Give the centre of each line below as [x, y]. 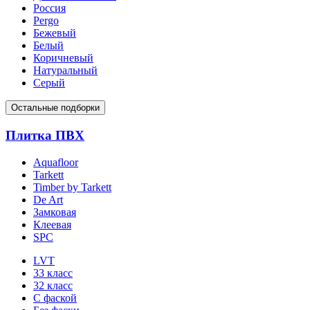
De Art [48, 199]
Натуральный [65, 71]
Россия [49, 8]
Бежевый [55, 33]
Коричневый [63, 58]
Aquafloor [56, 162]
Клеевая [52, 224]
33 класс [53, 273]
